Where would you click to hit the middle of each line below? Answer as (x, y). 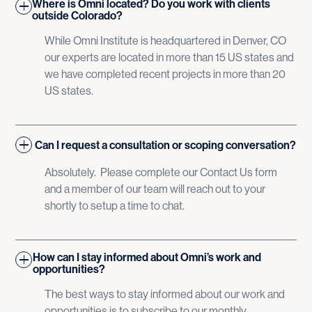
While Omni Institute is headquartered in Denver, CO (165, 41)
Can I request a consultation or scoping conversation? (166, 145)
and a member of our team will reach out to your (155, 189)
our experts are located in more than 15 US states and (169, 57)
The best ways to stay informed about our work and (164, 294)
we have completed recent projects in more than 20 (165, 74)
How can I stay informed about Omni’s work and (147, 257)
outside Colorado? (78, 16)
